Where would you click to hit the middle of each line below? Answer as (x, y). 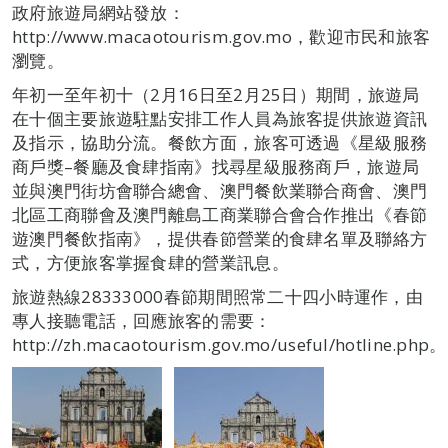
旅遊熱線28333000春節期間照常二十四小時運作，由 (218, 296)
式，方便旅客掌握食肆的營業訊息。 (150, 262)
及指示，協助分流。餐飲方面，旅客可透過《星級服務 (220, 142)
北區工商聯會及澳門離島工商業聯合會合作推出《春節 (220, 214)
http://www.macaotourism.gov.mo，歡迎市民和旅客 (221, 36)
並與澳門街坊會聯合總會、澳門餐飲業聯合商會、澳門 (220, 190)
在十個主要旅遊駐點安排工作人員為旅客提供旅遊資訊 (220, 118)
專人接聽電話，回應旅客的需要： (142, 320)
